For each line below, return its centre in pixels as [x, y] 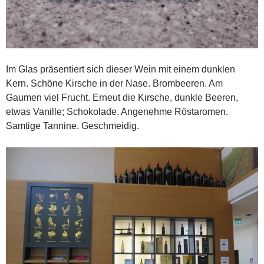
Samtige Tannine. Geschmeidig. [72, 126]
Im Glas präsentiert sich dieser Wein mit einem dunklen [121, 70]
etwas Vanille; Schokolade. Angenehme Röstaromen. [117, 112]
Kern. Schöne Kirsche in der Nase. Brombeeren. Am [114, 84]
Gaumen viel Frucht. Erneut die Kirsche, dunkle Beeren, [122, 98]
